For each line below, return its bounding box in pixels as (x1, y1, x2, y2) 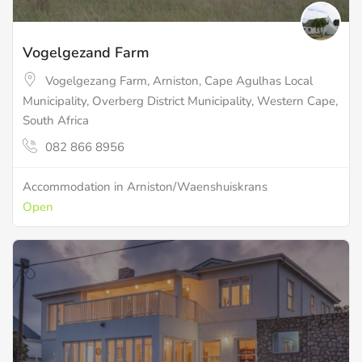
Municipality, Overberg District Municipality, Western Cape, (23, 93, 338, 110)
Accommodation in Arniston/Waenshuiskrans (23, 178, 267, 195)
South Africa (23, 112, 89, 129)
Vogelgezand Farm (23, 43, 149, 63)
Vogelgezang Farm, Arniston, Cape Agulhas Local (45, 73, 313, 90)
